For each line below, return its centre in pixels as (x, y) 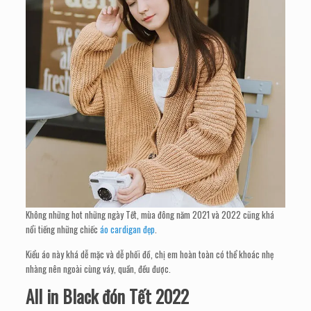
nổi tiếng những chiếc (63, 229)
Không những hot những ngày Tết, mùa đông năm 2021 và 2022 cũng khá (150, 215)
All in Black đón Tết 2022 (108, 296)
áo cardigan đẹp (128, 229)
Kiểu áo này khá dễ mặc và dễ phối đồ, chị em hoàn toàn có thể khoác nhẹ (150, 254)
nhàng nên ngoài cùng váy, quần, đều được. (99, 269)
